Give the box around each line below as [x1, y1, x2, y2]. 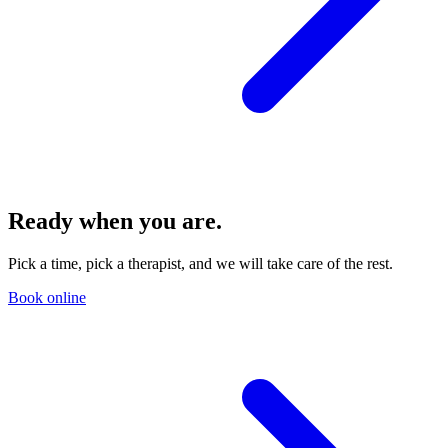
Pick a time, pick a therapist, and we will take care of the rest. [8, 255, 393, 273]
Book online [8, 289, 86, 307]
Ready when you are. [8, 208, 222, 235]
